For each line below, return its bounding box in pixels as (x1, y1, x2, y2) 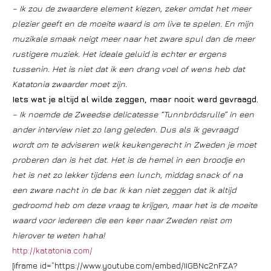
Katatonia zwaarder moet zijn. (12, 79, 127, 89)
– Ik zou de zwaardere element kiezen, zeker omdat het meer (12, 3, 251, 13)
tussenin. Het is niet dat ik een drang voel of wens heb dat (12, 64, 245, 74)
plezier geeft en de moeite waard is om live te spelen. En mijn (12, 18, 253, 28)
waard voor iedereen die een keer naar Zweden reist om (12, 215, 232, 225)
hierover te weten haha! (12, 230, 105, 240)
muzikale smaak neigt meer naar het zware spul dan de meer (12, 33, 255, 44)
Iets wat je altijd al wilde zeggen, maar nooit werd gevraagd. (12, 94, 258, 104)
